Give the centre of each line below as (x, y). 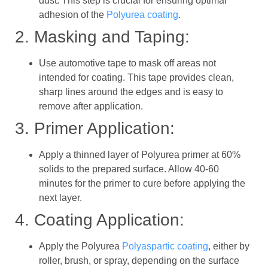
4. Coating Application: (100, 220)
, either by (229, 246)
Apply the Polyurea (80, 246)
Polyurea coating (142, 14)
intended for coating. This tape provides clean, (136, 77)
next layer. (60, 197)
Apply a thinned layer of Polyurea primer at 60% (140, 154)
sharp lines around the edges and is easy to (131, 92)
